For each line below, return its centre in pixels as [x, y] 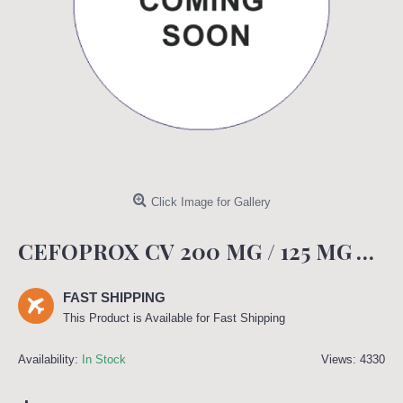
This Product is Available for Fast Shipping [174, 318]
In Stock [104, 359]
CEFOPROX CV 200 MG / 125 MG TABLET [365, 251]
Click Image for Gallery [210, 202]
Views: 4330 [353, 359]
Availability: [50, 359]
